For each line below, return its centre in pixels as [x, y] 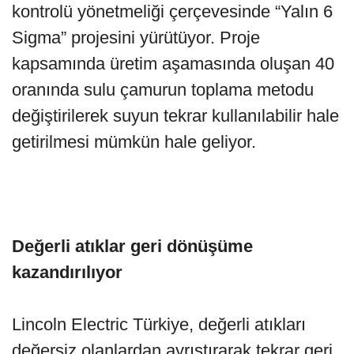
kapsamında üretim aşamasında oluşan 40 [173, 63]
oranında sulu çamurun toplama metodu [163, 89]
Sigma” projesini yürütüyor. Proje [136, 37]
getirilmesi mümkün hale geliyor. [136, 141]
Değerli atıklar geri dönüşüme [132, 246]
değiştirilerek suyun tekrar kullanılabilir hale [175, 115]
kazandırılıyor [67, 272]
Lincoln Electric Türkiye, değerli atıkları [159, 324]
